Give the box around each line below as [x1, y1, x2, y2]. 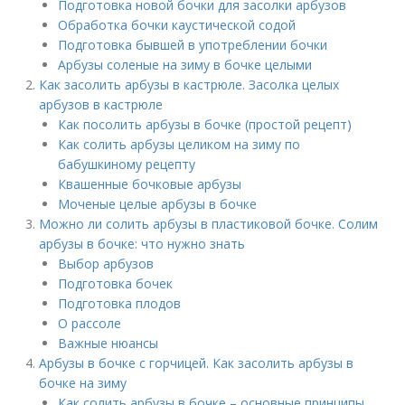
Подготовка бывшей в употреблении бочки [58, 36, 328, 53]
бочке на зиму [39, 374, 127, 391]
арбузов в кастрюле [39, 96, 164, 113]
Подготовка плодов [58, 295, 182, 312]
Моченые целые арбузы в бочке [58, 195, 258, 212]
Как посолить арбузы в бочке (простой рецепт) [58, 116, 353, 133]
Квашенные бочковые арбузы [58, 175, 242, 193]
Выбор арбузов [58, 255, 155, 272]
